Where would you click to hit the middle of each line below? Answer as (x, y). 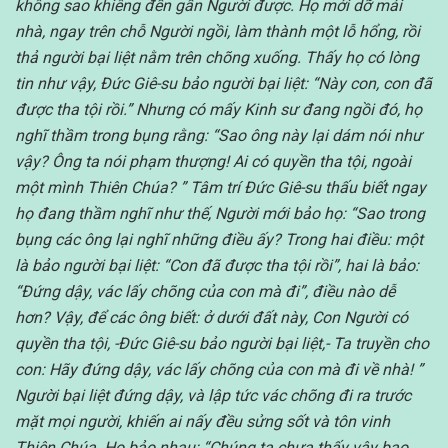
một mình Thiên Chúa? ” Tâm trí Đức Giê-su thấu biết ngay (220, 188)
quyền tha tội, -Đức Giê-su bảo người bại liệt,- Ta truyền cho (222, 344)
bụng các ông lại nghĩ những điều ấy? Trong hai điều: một (219, 240)
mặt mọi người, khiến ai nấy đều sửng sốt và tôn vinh (202, 422)
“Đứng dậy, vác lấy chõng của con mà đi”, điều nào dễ (205, 292)
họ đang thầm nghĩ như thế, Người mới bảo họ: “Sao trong (220, 214)
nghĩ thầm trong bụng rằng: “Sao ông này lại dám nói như (218, 136)
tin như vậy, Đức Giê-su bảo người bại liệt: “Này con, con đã (223, 84)
